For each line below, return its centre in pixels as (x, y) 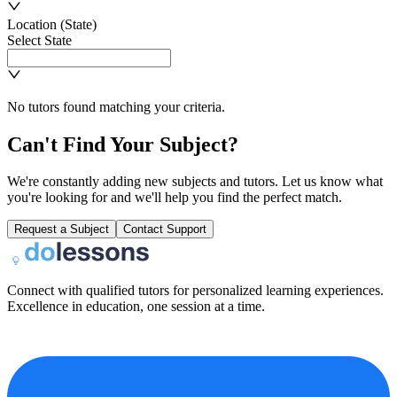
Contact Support (165, 230)
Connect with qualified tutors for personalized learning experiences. (195, 291)
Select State (39, 40)
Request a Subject (62, 230)
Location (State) (52, 24)
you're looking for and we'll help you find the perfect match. (175, 198)
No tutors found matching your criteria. (116, 106)
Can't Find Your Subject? (123, 144)
